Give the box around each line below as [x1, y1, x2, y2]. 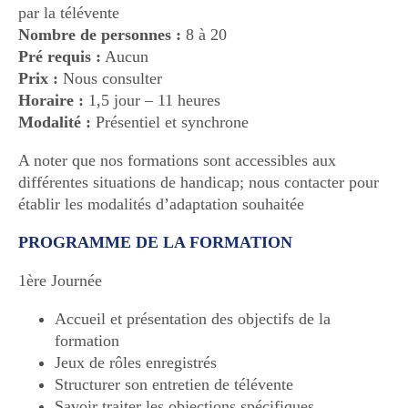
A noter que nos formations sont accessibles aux [18, 150, 336, 169]
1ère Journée [18, 270, 102, 290]
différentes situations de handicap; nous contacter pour [18, 172, 379, 191]
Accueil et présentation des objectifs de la [55, 309, 331, 328]
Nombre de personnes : [18, 25, 186, 44]
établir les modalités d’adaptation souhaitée [18, 194, 304, 213]
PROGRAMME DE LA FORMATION [18, 232, 292, 251]
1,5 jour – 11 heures [84, 90, 220, 109]
